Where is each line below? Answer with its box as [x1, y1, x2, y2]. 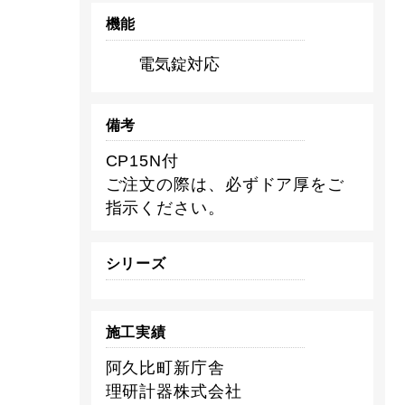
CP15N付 [105, 151, 179, 170]
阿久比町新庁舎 [105, 358, 225, 377]
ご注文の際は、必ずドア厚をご [105, 174, 345, 193]
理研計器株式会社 [105, 381, 242, 400]
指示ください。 [105, 198, 225, 217]
